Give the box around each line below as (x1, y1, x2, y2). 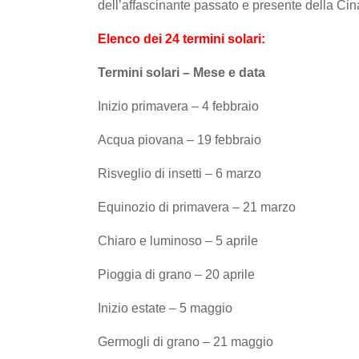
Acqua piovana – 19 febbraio (98, 132, 261, 147)
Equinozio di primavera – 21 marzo (98, 200, 296, 214)
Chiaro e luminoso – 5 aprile (98, 233, 258, 248)
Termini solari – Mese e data (98, 65, 265, 79)
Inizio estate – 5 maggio (98, 301, 232, 315)
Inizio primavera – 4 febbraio (98, 99, 259, 113)
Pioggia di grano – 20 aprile (98, 267, 255, 281)
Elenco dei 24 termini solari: (98, 31, 265, 46)
